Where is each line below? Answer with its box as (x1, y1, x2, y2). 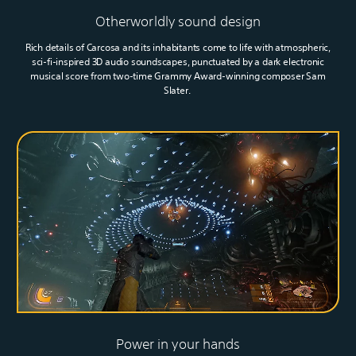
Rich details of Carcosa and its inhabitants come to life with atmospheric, (25, 41, 331, 55)
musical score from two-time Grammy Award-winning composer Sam (30, 69, 326, 83)
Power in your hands (115, 335, 241, 352)
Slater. (163, 83, 193, 98)
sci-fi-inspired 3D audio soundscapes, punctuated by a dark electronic (31, 55, 325, 69)
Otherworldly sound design (95, 13, 261, 30)
